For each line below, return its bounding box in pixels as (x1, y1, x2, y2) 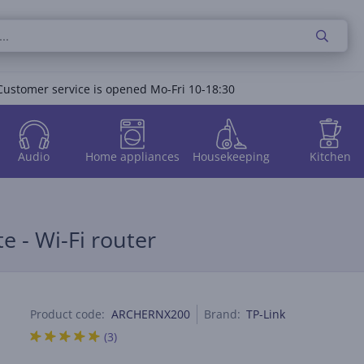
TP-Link (246, 306, 286, 322)
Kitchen (309, 148, 351, 164)
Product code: (30, 306, 106, 322)
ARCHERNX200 (111, 306, 191, 322)
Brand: (204, 306, 241, 322)
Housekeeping (193, 148, 271, 164)
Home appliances (85, 148, 180, 164)
